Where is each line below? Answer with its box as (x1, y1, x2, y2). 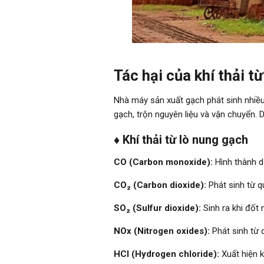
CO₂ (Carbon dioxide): (114, 179, 207, 190)
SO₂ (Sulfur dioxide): (114, 202, 202, 213)
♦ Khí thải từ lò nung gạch (114, 132, 249, 147)
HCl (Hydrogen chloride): (114, 248, 220, 259)
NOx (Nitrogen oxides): (114, 225, 210, 236)
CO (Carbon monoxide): (114, 156, 213, 167)
